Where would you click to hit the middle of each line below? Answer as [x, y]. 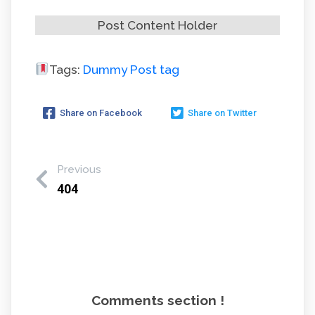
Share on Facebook [101, 112]
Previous [79, 169]
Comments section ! [157, 300]
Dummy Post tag [131, 70]
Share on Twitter [222, 112]
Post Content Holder [157, 25]
